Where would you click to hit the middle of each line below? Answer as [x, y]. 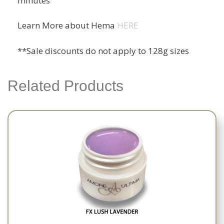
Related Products [65, 85]
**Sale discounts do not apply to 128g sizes [103, 50]
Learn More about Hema [67, 25]
